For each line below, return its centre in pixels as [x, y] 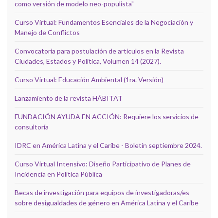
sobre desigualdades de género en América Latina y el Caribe [107, 202]
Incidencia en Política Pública [58, 174]
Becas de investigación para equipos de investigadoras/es [102, 192]
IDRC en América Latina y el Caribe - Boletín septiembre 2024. [108, 145]
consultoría [32, 127]
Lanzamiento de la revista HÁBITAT [69, 98]
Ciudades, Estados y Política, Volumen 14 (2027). [88, 61]
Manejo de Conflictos [47, 32]
